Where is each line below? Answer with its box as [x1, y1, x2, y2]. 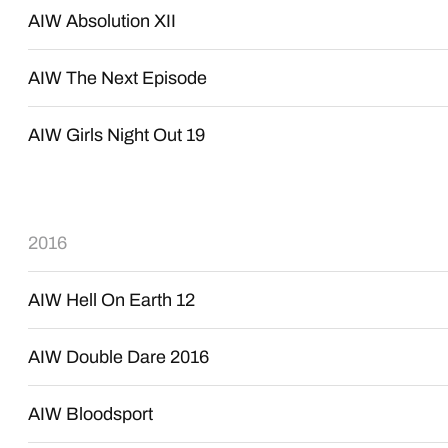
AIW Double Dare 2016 [28, 347, 210, 367]
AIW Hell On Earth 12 [28, 290, 196, 310]
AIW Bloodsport [28, 404, 154, 424]
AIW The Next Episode [28, 68, 208, 88]
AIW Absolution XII [28, 11, 177, 31]
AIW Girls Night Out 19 [28, 125, 206, 145]
